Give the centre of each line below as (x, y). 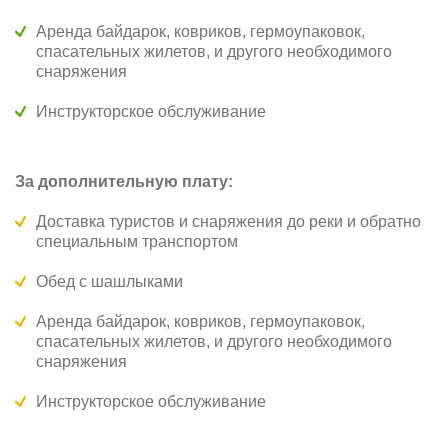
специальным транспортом (137, 241)
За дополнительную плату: (124, 181)
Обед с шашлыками (109, 281)
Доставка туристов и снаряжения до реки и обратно (228, 221)
